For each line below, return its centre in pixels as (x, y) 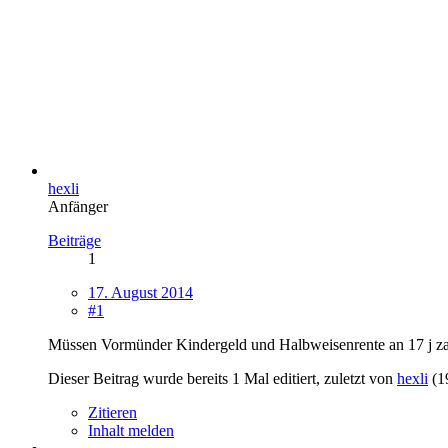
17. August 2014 (140, 292)
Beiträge (74, 240)
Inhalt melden (131, 430)
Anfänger (78, 206)
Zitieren (112, 412)
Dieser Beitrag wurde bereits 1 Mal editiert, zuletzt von (222, 378)
